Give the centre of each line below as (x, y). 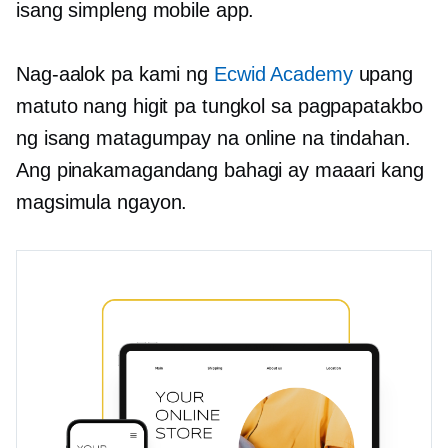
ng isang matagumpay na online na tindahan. (213, 138)
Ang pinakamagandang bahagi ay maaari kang (220, 170)
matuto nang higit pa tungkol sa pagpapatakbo (219, 106)
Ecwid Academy (283, 74)
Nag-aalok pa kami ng (115, 74)
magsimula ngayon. (102, 202)
